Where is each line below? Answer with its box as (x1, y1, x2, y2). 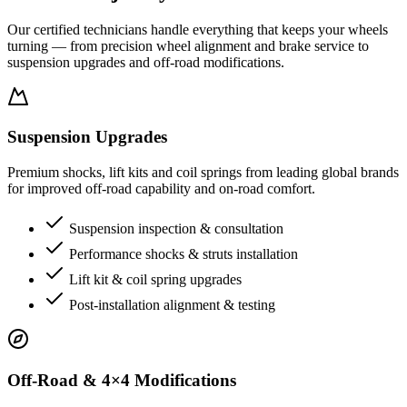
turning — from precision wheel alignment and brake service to (7, 37, 369, 54)
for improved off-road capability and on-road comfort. (7, 181, 315, 197)
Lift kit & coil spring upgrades (69, 272, 242, 288)
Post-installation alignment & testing (69, 297, 275, 313)
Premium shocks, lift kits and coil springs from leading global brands (7, 164, 399, 181)
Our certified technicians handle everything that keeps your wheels (7, 21, 388, 37)
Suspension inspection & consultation (69, 221, 283, 237)
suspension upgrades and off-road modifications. (7, 54, 284, 70)
